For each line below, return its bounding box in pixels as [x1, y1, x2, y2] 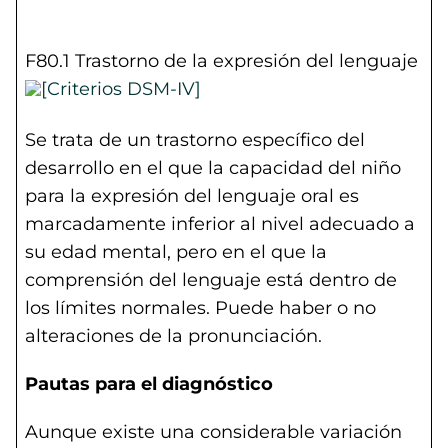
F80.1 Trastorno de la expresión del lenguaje [25, 50, 418, 72]
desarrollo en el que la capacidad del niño [25, 157, 401, 179]
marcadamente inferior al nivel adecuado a [25, 213, 415, 235]
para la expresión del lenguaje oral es [25, 185, 359, 207]
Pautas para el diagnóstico [25, 373, 273, 395]
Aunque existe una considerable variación [25, 421, 402, 443]
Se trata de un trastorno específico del [25, 129, 365, 151]
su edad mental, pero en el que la [25, 241, 327, 263]
